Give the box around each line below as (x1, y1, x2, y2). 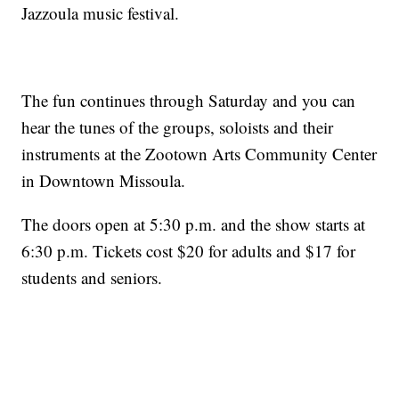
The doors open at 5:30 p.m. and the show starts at (21, 212, 366, 235)
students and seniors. (21, 265, 163, 289)
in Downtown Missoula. (21, 168, 186, 191)
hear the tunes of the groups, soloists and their (21, 115, 334, 138)
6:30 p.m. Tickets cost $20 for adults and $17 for (21, 239, 356, 262)
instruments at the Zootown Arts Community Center (21, 142, 378, 165)
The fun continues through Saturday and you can (21, 88, 356, 111)
